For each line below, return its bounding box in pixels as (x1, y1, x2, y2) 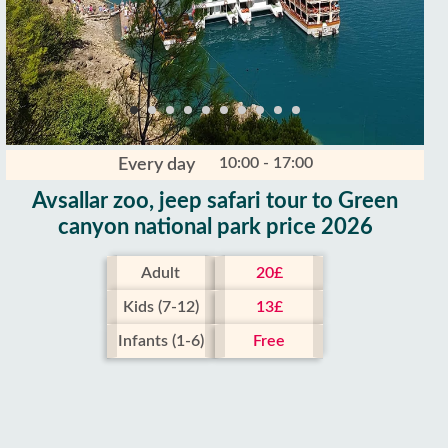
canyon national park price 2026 (57, 215, 373, 238)
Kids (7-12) (122, 298, 199, 315)
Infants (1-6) (117, 332, 204, 349)
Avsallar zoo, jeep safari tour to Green (32, 189, 398, 212)
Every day (117, 155, 195, 174)
